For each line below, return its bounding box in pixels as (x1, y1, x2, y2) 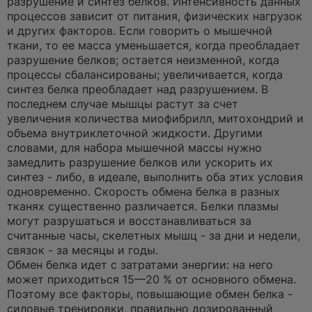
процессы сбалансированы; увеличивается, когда (7, 68, 283, 81)
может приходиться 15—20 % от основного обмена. (7, 272, 296, 286)
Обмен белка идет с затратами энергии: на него (7, 258, 273, 272)
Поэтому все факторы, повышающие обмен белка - (7, 287, 292, 301)
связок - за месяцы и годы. (7, 243, 158, 257)
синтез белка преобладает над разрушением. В (7, 82, 268, 96)
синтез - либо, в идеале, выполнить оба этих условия (7, 170, 303, 184)
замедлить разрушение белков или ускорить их (7, 155, 273, 169)
